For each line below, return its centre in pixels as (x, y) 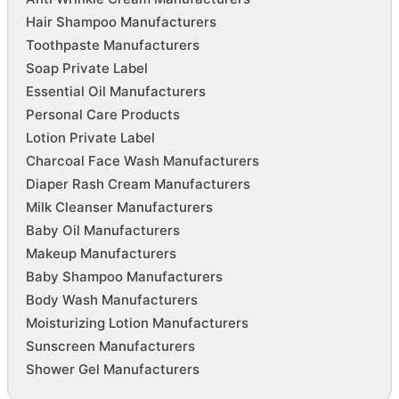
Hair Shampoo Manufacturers (121, 22)
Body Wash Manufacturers (111, 300)
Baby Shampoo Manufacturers (124, 277)
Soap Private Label (86, 69)
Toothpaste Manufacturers (112, 45)
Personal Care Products (102, 115)
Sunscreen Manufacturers (110, 346)
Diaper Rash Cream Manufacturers (138, 184)
